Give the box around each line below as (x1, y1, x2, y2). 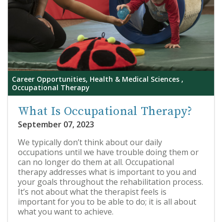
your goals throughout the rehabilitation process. (18, 176, 203, 187)
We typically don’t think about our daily (18, 137, 162, 148)
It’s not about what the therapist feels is (18, 186, 166, 197)
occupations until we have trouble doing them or (18, 147, 199, 158)
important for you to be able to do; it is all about (18, 196, 196, 207)
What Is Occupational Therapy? (18, 104, 193, 119)
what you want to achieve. (18, 206, 113, 217)
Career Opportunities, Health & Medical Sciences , (12, 74, 183, 84)
